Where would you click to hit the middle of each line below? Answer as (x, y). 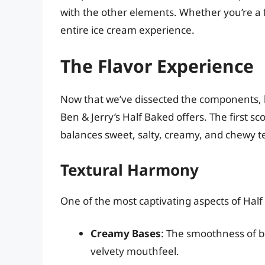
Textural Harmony (130, 169)
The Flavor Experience (157, 66)
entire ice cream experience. (127, 30)
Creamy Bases (126, 234)
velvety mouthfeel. (135, 251)
